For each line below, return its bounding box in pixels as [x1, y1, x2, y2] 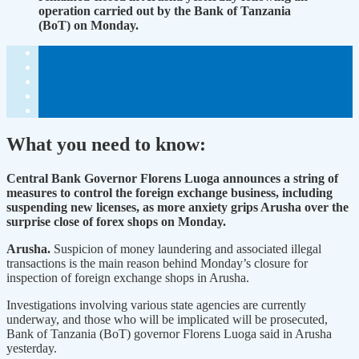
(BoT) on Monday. [38, 18, 139, 33]
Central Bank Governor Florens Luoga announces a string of [6, 171, 338, 185]
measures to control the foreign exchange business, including [6, 185, 333, 200]
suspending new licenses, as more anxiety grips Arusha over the [6, 200, 349, 214]
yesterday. [6, 341, 57, 355]
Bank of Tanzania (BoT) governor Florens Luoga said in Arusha [6, 326, 332, 341]
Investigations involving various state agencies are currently [6, 297, 306, 312]
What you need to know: [6, 133, 206, 155]
